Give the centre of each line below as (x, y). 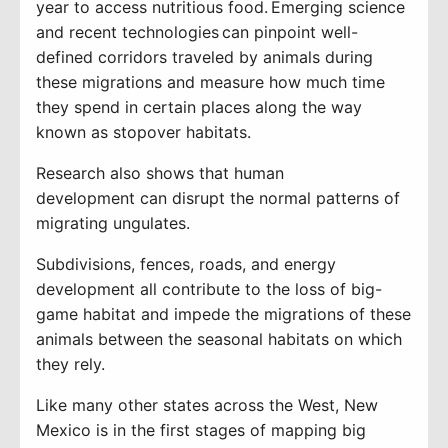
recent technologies (144, 31)
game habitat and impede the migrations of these (223, 313)
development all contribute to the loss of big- (209, 288)
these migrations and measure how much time (210, 81)
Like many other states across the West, (187, 404)
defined (67, 56)
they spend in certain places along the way (199, 106)
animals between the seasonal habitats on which (219, 338)
